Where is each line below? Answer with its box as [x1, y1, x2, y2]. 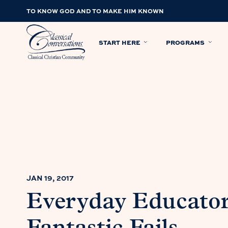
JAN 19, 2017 [26, 173, 74, 183]
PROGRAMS [166, 37, 205, 47]
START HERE [99, 37, 140, 47]
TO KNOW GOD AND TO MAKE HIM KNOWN [26, 6, 164, 15]
